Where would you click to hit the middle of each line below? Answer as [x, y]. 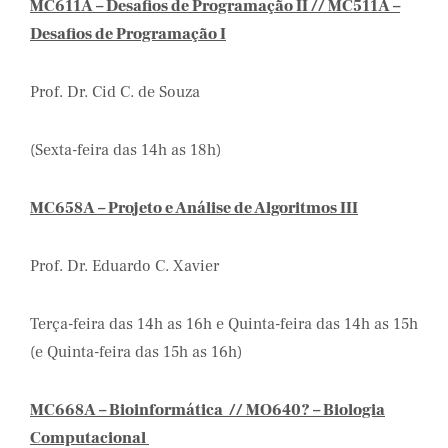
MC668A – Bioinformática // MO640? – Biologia [207, 410]
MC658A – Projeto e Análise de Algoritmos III [194, 208]
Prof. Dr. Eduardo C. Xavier [124, 266]
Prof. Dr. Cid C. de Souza [115, 92]
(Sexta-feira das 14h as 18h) [125, 150]
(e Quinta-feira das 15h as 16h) [136, 352]
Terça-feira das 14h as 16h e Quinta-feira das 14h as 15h [224, 324]
